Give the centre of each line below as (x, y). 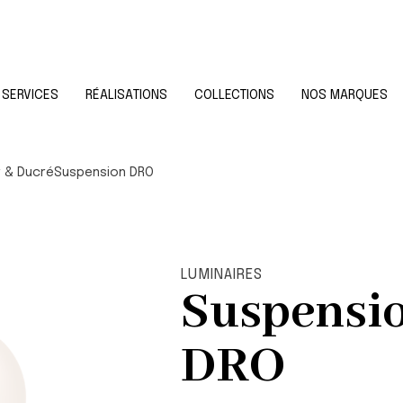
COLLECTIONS (234, 95)
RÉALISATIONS (126, 95)
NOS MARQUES (344, 95)
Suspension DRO (104, 173)
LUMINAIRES (221, 275)
